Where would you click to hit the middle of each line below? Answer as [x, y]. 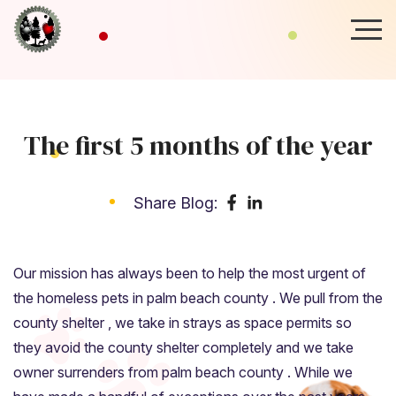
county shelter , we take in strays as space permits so [183, 323]
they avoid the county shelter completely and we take [183, 347]
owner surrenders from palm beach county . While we [183, 372]
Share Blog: [175, 203]
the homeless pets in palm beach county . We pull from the [198, 298]
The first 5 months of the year [198, 145]
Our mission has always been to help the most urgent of [190, 273]
